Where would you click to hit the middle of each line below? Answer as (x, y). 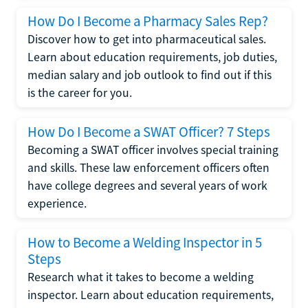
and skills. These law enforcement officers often (148, 168)
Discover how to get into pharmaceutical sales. (147, 39)
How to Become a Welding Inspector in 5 (145, 243)
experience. (57, 203)
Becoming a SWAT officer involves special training (153, 150)
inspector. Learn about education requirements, (151, 295)
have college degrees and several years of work (147, 186)
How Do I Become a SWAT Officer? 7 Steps (149, 132)
